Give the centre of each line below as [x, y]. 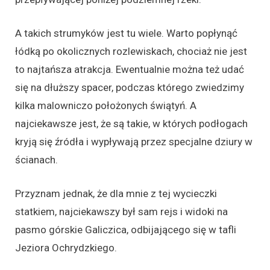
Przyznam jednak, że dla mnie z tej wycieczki [116, 193]
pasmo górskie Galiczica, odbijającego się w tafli [126, 229]
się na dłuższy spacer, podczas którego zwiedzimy [130, 87]
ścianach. [36, 159]
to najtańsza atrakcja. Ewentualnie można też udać [130, 69]
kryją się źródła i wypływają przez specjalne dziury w [134, 141]
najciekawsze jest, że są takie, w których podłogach [131, 123]
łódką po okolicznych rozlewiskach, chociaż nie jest [131, 51]
